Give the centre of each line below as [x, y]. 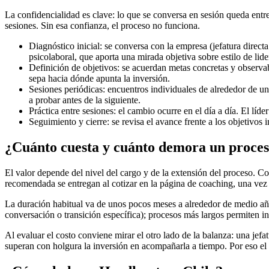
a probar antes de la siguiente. [85, 100]
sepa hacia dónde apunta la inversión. [99, 79]
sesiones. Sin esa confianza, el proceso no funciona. [102, 26]
